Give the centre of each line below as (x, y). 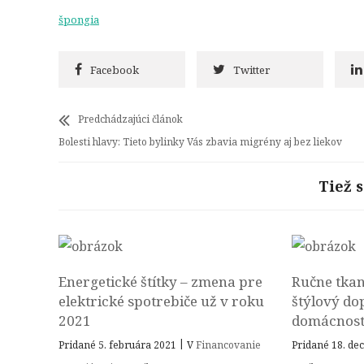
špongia (79, 19)
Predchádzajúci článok (130, 119)
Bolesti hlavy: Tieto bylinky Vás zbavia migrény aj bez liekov (200, 142)
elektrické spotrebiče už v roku (161, 301)
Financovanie (228, 345)
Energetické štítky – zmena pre (160, 282)
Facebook (115, 70)
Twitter (251, 70)
